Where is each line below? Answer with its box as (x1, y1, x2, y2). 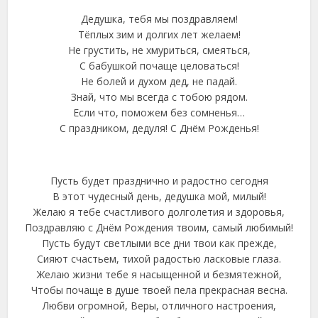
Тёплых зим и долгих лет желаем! (77, 28, 241, 41)
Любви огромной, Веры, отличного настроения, (42, 299, 276, 312)
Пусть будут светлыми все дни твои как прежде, (41, 236, 277, 250)
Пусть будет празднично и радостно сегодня (50, 174, 268, 187)
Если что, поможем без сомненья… (73, 106, 245, 119)
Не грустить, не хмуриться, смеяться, (67, 43, 251, 57)
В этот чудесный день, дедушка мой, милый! (52, 190, 266, 203)
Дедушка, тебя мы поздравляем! (80, 12, 238, 26)
